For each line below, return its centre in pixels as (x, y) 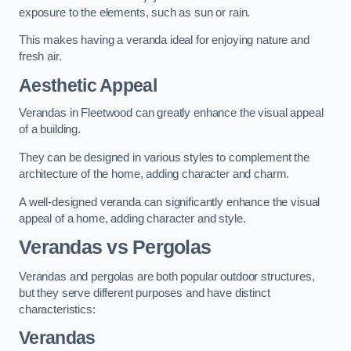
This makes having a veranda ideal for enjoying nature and (164, 40)
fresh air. (40, 57)
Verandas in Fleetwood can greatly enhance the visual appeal (171, 113)
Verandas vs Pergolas (115, 248)
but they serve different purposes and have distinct (145, 293)
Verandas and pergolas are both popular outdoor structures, (167, 276)
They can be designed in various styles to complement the (164, 157)
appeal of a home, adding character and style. (132, 218)
